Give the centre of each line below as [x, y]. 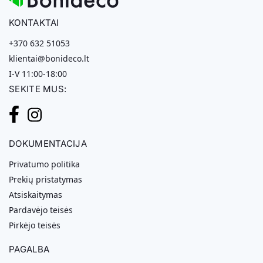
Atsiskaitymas [36, 194]
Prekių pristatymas [45, 179]
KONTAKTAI [34, 23]
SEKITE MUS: [38, 89]
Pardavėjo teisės [41, 210]
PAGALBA [29, 249]
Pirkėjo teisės [35, 225]
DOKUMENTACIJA [48, 144]
